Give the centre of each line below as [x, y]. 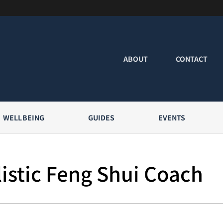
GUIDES [101, 118]
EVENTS [172, 118]
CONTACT [191, 59]
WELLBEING [24, 118]
